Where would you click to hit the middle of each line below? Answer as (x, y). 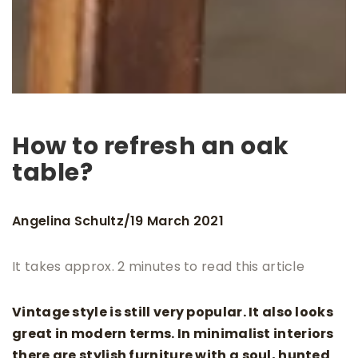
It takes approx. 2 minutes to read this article (159, 267)
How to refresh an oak (151, 147)
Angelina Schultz (68, 221)
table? (52, 173)
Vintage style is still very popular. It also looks (173, 312)
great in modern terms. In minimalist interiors (173, 334)
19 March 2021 (177, 221)
